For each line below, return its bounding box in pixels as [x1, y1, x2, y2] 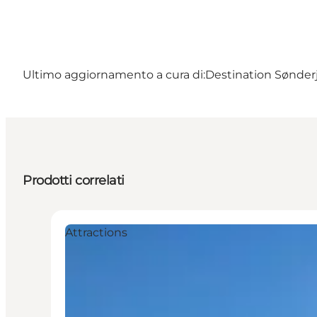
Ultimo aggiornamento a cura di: [23, 68, 205, 82]
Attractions [65, 226, 127, 240]
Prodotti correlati [23, 173, 125, 189]
